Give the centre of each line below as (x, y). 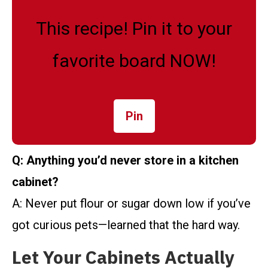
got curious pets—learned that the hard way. (126, 225)
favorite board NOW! (134, 61)
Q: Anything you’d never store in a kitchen (125, 161)
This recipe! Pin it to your (134, 29)
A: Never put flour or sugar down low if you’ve (131, 204)
